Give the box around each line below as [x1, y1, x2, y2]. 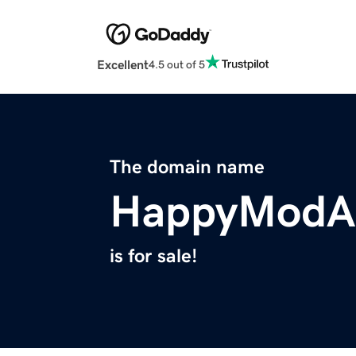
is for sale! [110, 246, 197, 266]
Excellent [97, 58, 149, 72]
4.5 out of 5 [149, 58, 205, 70]
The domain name [110, 157, 265, 177]
